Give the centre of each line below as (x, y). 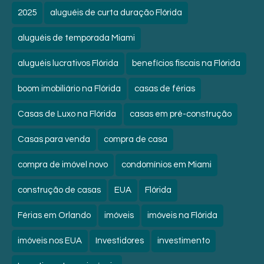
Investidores (120, 241)
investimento (184, 241)
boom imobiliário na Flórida (69, 89)
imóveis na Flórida (182, 215)
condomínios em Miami (166, 165)
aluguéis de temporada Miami (76, 38)
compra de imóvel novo (63, 165)
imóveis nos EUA (50, 241)
